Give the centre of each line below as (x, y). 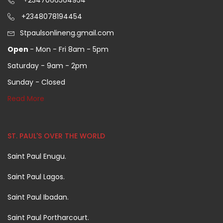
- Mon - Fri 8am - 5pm (69, 49)
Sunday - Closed (36, 82)
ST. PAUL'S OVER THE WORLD (56, 136)
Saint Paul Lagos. (36, 177)
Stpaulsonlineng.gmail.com (67, 33)
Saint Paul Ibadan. (38, 197)
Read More (26, 99)
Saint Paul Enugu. (37, 156)
